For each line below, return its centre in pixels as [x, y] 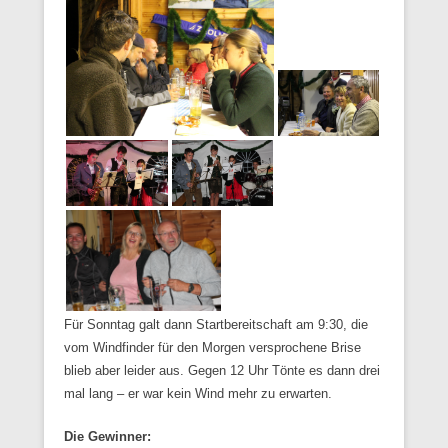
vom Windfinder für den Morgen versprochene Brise [212, 347]
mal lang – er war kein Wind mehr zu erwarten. [198, 393]
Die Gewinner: [107, 436]
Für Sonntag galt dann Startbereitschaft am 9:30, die [216, 324]
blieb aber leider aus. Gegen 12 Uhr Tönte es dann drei [222, 370]
